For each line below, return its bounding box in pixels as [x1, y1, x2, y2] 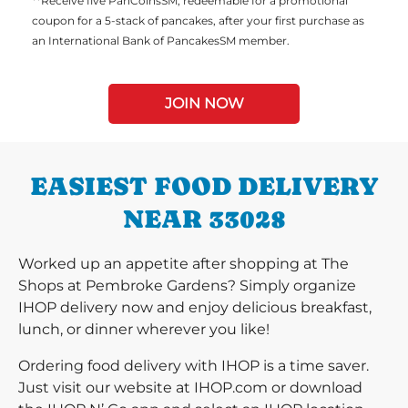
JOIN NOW [164, 95, 244, 112]
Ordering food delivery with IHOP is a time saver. [18, 357, 369, 374]
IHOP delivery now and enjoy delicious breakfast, [18, 299, 372, 316]
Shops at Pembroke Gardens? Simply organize [18, 277, 356, 294]
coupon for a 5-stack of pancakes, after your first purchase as [32, 14, 364, 27]
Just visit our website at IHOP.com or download [18, 379, 362, 396]
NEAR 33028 [122, 204, 286, 233]
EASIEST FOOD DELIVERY [29, 171, 379, 200]
